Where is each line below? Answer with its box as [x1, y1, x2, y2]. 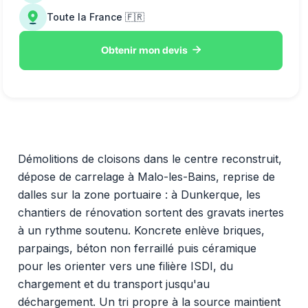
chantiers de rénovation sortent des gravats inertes [17, 205, 284, 219]
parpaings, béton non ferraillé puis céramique [17, 241, 256, 255]
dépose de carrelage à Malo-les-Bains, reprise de [17, 169, 275, 184]
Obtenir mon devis [101, 45, 188, 55]
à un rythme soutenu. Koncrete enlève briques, [17, 223, 265, 237]
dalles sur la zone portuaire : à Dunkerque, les [17, 187, 261, 201]
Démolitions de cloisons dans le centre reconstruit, [17, 151, 282, 166]
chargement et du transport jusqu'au [17, 276, 210, 291]
